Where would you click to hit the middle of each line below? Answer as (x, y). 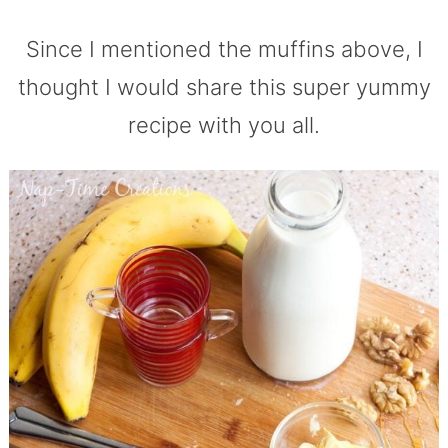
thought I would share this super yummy (224, 86)
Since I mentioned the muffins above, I (224, 48)
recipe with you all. (224, 124)
